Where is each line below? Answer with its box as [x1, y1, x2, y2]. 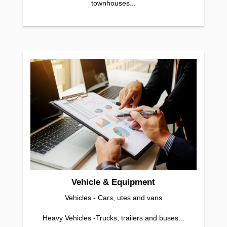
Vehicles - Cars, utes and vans [64, 193, 162, 202]
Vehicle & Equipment [71, 177, 156, 187]
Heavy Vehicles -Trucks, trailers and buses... [42, 213, 184, 222]
